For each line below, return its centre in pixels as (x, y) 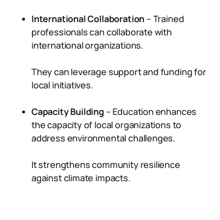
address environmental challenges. (104, 138)
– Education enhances (150, 111)
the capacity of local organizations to (107, 125)
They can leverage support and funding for (119, 72)
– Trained (164, 19)
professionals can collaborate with (102, 32)
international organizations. (87, 45)
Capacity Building (68, 111)
